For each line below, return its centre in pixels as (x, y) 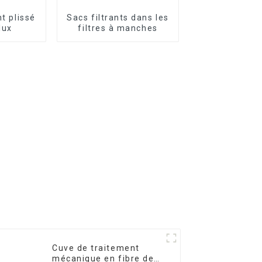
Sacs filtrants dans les (118, 17)
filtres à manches (118, 28)
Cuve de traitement (96, 248)
